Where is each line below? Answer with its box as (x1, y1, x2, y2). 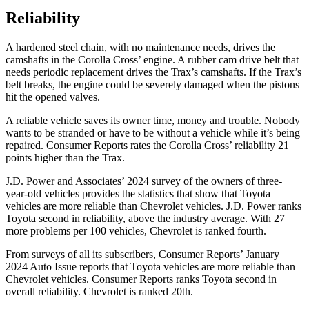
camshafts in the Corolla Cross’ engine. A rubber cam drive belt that (6, 54, 299, 66)
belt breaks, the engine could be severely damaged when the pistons (6, 79, 299, 91)
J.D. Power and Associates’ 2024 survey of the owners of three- (6, 175, 282, 188)
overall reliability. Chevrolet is (6, 286, 139, 298)
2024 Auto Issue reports (6, 261, 112, 273)
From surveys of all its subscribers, (6, 248, 159, 261)
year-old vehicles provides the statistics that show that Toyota (6, 188, 270, 200)
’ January (240, 248, 279, 261)
